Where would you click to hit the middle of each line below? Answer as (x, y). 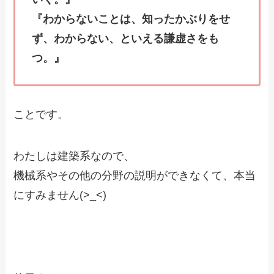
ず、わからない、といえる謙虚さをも (126, 39)
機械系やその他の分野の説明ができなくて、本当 (135, 176)
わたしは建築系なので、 (74, 156)
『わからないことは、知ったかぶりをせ (131, 19)
